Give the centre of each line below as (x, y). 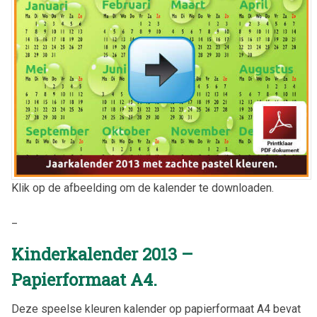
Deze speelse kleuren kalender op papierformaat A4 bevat (156, 309)
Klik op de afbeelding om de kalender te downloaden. (143, 188)
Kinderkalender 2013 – (102, 254)
